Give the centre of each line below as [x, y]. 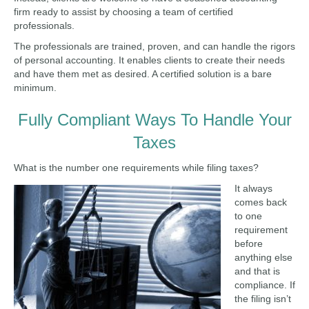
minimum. [35, 88]
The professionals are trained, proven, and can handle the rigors [154, 46]
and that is [257, 271]
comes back [261, 202]
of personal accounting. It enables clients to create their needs [149, 60]
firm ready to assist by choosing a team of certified [123, 12]
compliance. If [265, 285]
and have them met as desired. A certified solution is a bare [143, 74]
